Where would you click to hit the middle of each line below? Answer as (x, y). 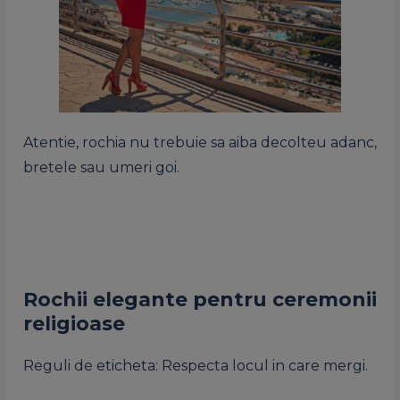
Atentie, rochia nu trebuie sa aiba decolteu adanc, (200, 142)
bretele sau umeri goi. (101, 167)
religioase (74, 323)
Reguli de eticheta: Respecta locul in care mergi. (196, 365)
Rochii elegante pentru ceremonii (200, 299)
